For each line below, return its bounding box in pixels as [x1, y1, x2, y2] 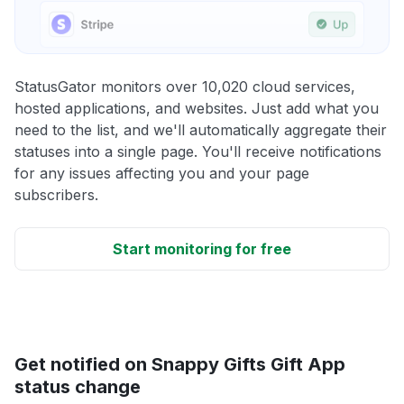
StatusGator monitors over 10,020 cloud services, [14, 77, 355, 96]
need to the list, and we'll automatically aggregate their [14, 120, 387, 139]
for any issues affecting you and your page [14, 163, 309, 182]
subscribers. [14, 185, 98, 204]
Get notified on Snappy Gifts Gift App [14, 353, 345, 375]
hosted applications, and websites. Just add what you [14, 98, 379, 117]
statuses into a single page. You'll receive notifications [14, 142, 381, 161]
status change [14, 375, 141, 398]
